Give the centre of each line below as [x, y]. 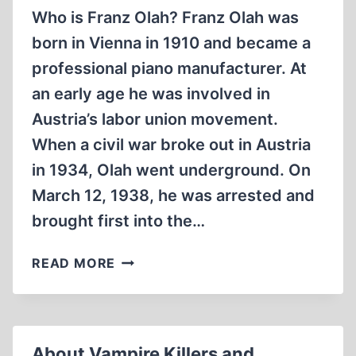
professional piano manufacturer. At [169, 68]
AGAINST [145, 338]
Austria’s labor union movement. [155, 119]
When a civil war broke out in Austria [171, 145]
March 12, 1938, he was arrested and [173, 195]
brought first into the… [118, 221]
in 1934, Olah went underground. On [171, 170]
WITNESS [146, 318]
